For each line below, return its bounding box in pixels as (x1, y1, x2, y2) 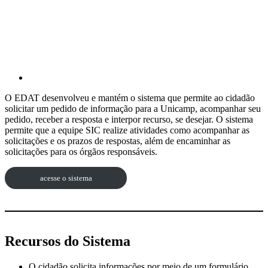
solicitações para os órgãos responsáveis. (5, 146, 157, 157)
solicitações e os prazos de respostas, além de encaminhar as (5, 135, 230, 146)
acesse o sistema (39, 173, 92, 182)
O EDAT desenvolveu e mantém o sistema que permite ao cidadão (5, 92, 255, 103)
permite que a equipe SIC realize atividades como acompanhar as (5, 124, 249, 135)
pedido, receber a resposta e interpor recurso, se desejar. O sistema (5, 114, 253, 124)
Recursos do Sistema (5, 233, 130, 249)
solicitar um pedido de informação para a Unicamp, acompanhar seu (5, 103, 261, 114)
